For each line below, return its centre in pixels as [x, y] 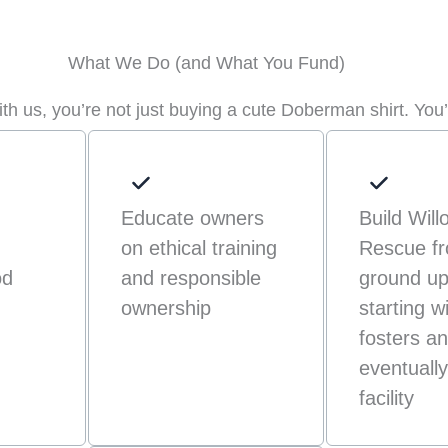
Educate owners [192, 217]
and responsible [190, 277]
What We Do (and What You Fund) [206, 63]
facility [387, 397]
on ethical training [198, 247]
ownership [165, 307]
